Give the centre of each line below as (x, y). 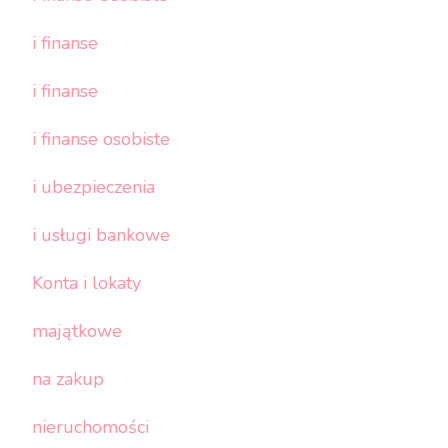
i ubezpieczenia (93, 186)
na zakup (68, 378)
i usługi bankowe (101, 234)
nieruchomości (90, 426)
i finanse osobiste (101, 138)
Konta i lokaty (86, 282)
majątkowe (77, 330)
